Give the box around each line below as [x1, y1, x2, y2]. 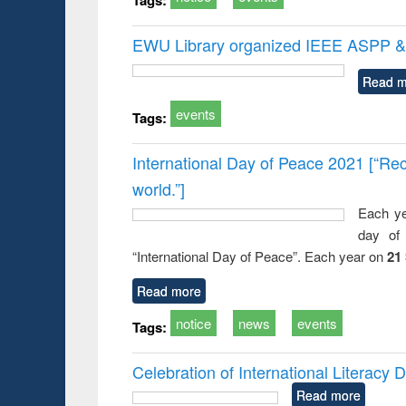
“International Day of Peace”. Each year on [132, 246, 388, 266]
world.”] [132, 176, 186, 200]
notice [176, 313, 212, 333]
